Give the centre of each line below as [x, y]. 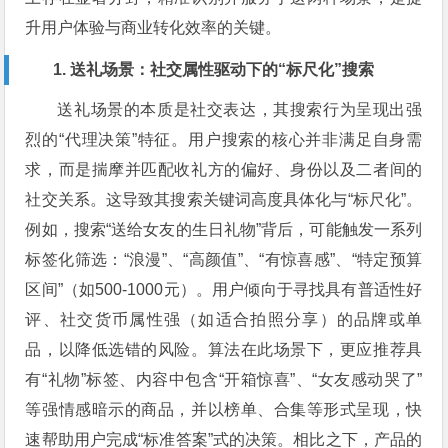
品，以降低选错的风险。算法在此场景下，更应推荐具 [224, 350]
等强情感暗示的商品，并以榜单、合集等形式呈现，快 [224, 410]
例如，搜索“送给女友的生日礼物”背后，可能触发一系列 [224, 230]
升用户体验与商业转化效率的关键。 [153, 28]
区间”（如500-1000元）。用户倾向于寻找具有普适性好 [224, 290]
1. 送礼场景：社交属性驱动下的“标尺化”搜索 [214, 70]
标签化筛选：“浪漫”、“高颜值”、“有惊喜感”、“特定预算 [224, 260]
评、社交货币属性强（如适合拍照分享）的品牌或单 [224, 320]
